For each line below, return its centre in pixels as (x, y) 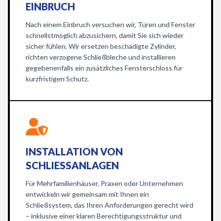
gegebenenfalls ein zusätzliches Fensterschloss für (104, 68)
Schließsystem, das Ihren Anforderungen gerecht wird (110, 205)
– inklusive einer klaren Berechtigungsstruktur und (104, 216)
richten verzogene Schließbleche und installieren (101, 57)
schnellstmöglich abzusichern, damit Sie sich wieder (105, 35)
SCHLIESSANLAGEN (69, 165)
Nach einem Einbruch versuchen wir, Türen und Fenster (110, 24)
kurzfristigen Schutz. (57, 79)
